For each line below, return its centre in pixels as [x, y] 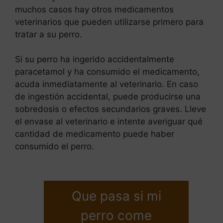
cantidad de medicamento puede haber [95, 134]
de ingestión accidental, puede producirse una [108, 97]
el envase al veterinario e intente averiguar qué [109, 122]
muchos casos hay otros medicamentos [94, 9]
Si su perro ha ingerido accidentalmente [95, 59]
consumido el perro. [55, 147]
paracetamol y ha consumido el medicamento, [107, 72]
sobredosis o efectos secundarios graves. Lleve [111, 109]
